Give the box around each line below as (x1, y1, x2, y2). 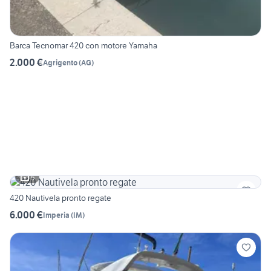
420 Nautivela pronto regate (10, 192, 111, 204)
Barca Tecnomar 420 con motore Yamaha (10, 40, 157, 51)
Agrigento (43, 57, 77, 67)
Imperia (43, 210, 70, 220)
